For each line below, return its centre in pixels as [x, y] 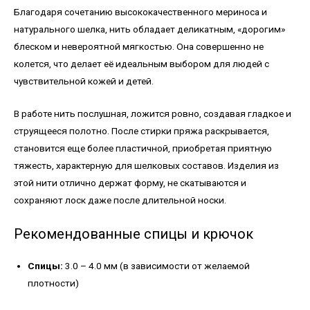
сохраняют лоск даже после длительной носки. [120, 200]
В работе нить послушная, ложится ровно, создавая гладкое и [153, 114]
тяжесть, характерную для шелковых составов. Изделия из [146, 166]
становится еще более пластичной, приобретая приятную [143, 148]
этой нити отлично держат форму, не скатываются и [130, 183]
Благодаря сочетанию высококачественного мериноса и [140, 12]
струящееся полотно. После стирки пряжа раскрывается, [142, 131]
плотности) [53, 283]
